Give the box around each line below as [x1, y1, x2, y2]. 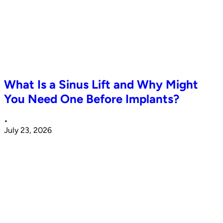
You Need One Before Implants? [4, 91, 179, 106]
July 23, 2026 [4, 125, 52, 135]
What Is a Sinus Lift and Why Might [4, 77, 198, 92]
